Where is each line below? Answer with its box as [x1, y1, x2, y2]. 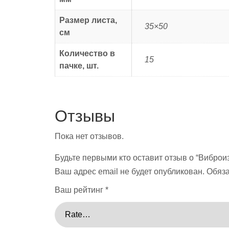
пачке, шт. [59, 61, 99, 70]
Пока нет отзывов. [55, 131, 124, 141]
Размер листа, [59, 15, 117, 25]
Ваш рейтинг [55, 185, 105, 194]
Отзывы [55, 106, 115, 125]
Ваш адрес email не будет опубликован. [55, 167, 204, 176]
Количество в [59, 49, 115, 58]
